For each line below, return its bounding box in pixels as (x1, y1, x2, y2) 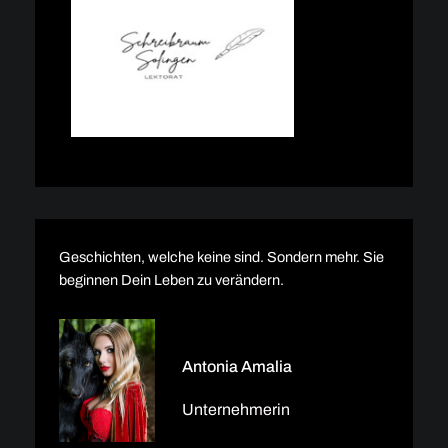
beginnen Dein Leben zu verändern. (58, 271, 284, 288)
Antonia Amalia (181, 357, 292, 375)
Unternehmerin (181, 401, 290, 419)
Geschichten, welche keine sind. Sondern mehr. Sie (58, 248, 384, 265)
